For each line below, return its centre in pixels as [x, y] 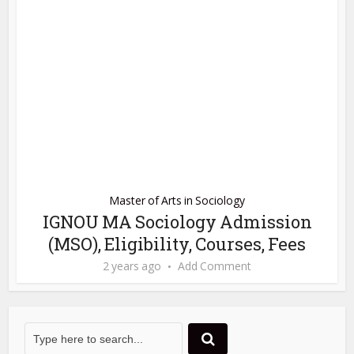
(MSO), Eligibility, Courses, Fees [177, 243]
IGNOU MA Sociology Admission [177, 221]
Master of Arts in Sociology [177, 200]
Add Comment [215, 265]
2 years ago [132, 265]
